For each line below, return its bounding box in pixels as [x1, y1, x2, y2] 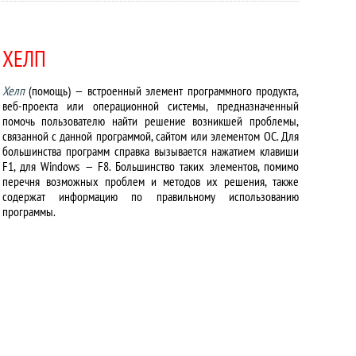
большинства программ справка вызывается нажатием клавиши [2, 143, 299, 159]
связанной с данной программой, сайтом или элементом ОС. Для [2, 128, 299, 144]
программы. [2, 203, 56, 219]
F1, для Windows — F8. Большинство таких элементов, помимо [2, 158, 299, 174]
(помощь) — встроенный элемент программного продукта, [24, 83, 299, 99]
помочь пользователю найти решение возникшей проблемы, [2, 113, 299, 129]
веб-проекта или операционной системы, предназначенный [2, 98, 299, 114]
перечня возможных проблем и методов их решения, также [2, 173, 299, 189]
